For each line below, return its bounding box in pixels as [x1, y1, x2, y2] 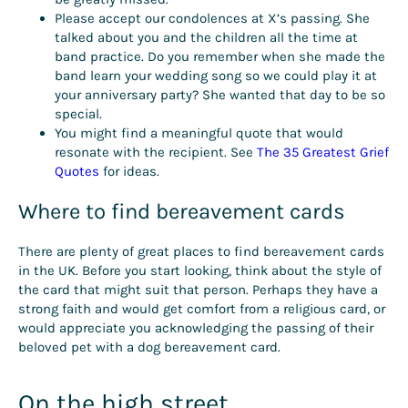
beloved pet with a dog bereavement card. [18, 339, 280, 356]
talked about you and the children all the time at [55, 28, 358, 46]
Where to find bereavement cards [18, 199, 345, 225]
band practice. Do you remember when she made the [55, 47, 385, 65]
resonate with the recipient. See [55, 143, 257, 160]
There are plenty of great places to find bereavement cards [18, 243, 384, 260]
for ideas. [99, 162, 159, 179]
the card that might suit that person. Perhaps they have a [18, 281, 378, 299]
